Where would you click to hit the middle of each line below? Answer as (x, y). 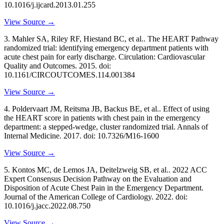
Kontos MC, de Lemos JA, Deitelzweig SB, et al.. (92, 169)
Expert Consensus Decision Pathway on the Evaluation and (98, 178)
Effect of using (186, 108)
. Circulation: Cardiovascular (160, 56)
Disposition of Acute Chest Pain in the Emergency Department (103, 187)
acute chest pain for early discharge (59, 56)
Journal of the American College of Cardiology (78, 196)
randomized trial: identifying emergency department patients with (106, 47)
